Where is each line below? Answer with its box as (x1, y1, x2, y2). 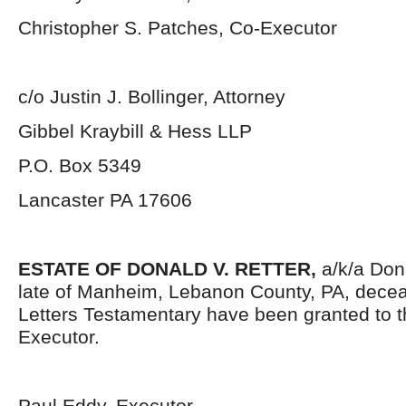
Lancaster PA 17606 (18, 189, 192, 210)
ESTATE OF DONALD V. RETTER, (18, 258, 316, 279)
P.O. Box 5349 (18, 155, 141, 176)
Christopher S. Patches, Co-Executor (18, 17, 337, 38)
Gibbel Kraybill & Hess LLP (18, 121, 252, 141)
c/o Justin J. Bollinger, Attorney (18, 86, 285, 107)
